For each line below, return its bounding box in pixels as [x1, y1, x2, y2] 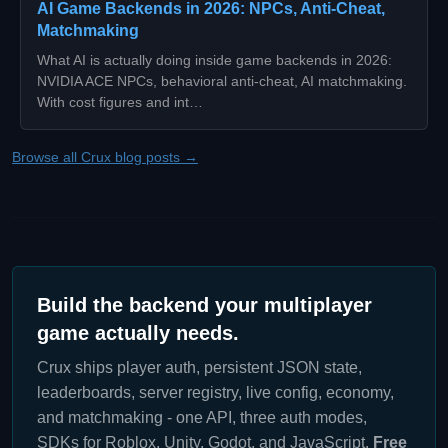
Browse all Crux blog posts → [12, 149, 198, 166]
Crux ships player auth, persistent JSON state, [37, 359, 362, 377]
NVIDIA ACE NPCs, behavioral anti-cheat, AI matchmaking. [37, 73, 407, 90]
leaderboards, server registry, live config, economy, [37, 384, 394, 402]
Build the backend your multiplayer [37, 294, 372, 317]
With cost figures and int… [37, 94, 203, 111]
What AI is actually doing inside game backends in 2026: [37, 52, 392, 69]
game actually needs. [37, 322, 239, 345]
